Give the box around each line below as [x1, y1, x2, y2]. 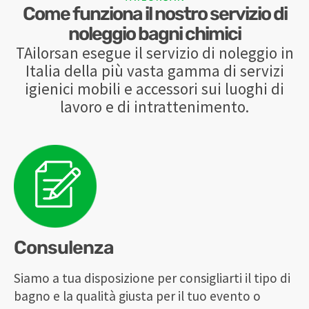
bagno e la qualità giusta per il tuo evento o [14, 288, 261, 305]
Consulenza [14, 237, 114, 259]
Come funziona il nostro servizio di [22, 3, 287, 26]
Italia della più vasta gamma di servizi [25, 61, 284, 81]
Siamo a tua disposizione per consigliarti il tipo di [14, 270, 290, 287]
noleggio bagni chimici [68, 23, 241, 46]
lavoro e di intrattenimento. [60, 97, 249, 117]
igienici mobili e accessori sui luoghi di [25, 79, 284, 99]
